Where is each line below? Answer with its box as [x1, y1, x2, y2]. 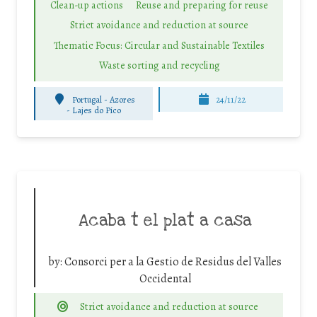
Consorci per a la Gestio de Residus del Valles [64, 254, 282, 270]
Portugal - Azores [71, 93, 135, 105]
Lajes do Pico [72, 104, 122, 116]
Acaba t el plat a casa [78, 210, 252, 231]
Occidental [139, 271, 191, 287]
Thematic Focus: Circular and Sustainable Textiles [54, 38, 265, 52]
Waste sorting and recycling [98, 58, 220, 73]
